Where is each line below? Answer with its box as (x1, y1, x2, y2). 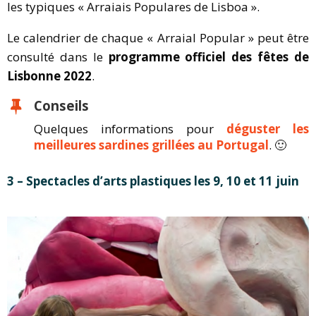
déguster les (226, 121, 309, 138)
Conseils (34, 96, 89, 114)
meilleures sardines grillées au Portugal (34, 137, 269, 154)
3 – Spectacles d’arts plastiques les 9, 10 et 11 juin (7, 172, 299, 189)
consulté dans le (7, 48, 109, 65)
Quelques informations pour (34, 121, 226, 138)
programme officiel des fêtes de (108, 48, 310, 65)
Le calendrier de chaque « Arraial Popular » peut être (7, 29, 309, 46)
